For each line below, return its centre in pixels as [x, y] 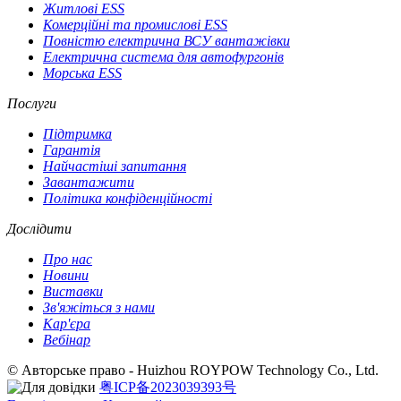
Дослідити [39, 229]
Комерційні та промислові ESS [135, 25]
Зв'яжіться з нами [99, 308]
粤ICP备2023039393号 [168, 388]
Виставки [73, 292]
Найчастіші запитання [115, 166]
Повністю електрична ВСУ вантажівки [166, 41]
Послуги [32, 104]
